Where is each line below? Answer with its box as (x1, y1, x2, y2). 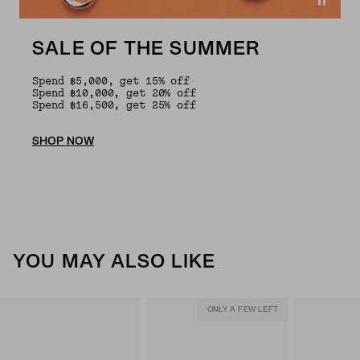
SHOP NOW (32, 136, 94, 147)
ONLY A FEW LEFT (207, 305, 278, 313)
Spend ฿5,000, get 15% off (32, 74, 190, 88)
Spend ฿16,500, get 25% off (32, 98, 196, 112)
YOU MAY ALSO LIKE (13, 253, 216, 272)
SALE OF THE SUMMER (32, 40, 260, 59)
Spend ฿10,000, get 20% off (32, 86, 196, 100)
